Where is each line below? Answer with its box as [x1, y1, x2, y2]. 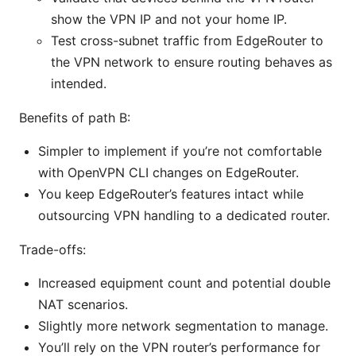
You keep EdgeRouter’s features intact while [38, 186, 304, 203]
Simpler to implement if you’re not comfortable [38, 143, 322, 160]
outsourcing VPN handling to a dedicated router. [38, 207, 330, 224]
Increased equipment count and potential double [38, 275, 331, 292]
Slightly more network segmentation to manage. [38, 318, 328, 335]
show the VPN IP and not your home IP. [51, 11, 287, 28]
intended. [51, 75, 106, 92]
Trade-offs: [19, 242, 86, 258]
